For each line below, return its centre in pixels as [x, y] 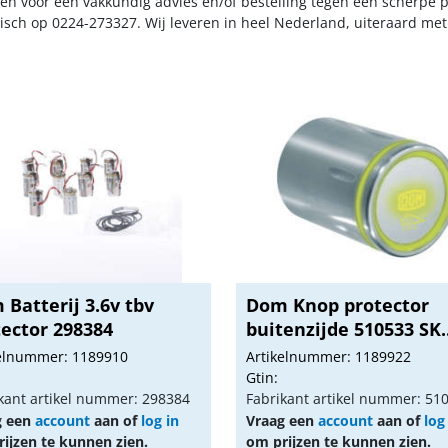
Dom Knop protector [338, 305]
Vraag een [282, 420]
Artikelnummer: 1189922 [329, 356]
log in [159, 420]
